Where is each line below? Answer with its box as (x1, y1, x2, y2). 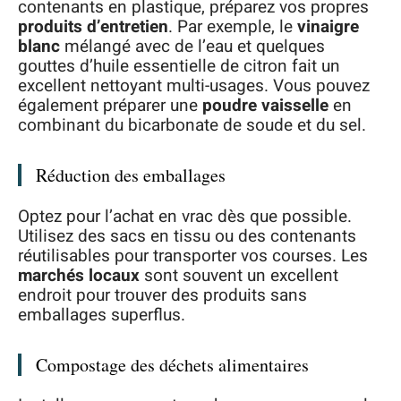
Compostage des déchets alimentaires (36, 352, 309, 377)
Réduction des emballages (36, 163, 226, 188)
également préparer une (18, 93, 202, 119)
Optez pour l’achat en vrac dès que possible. (18, 203, 352, 229)
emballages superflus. (18, 302, 185, 328)
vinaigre (297, 14, 359, 40)
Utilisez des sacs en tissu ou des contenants (18, 223, 356, 249)
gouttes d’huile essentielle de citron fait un (18, 54, 340, 80)
